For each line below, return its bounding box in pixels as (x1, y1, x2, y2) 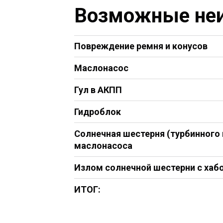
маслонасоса (74, 140, 132, 151)
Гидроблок (74, 107, 121, 117)
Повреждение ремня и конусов (74, 41, 208, 52)
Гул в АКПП (74, 85, 122, 96)
